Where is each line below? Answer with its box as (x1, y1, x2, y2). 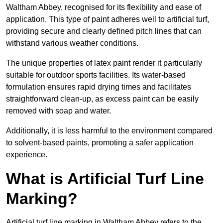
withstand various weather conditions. (6, 39, 138, 48)
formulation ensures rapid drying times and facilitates (6, 83, 191, 92)
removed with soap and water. (6, 107, 111, 115)
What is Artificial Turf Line (6, 170, 204, 188)
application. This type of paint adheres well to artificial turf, (6, 15, 209, 24)
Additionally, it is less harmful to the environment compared (6, 126, 213, 135)
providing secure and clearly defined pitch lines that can (6, 27, 202, 36)
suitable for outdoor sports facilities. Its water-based (6, 71, 186, 80)
